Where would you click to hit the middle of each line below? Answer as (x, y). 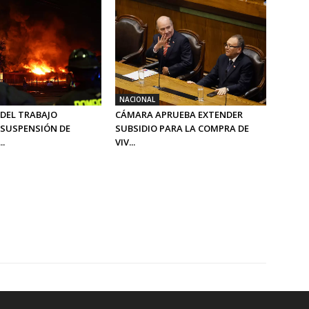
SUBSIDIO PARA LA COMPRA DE (182, 129)
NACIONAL (138, 100)
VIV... (126, 142)
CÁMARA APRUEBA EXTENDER (179, 115)
